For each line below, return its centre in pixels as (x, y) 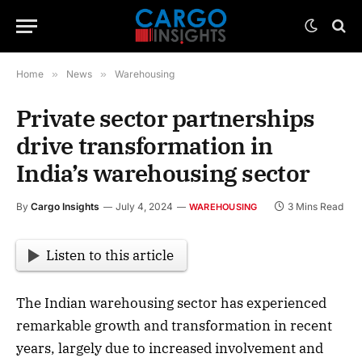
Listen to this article (110, 256)
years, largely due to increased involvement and (170, 349)
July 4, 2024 (144, 206)
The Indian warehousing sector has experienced (171, 303)
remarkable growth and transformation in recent (174, 326)
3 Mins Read (316, 206)
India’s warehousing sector (163, 173)
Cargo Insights (65, 206)
